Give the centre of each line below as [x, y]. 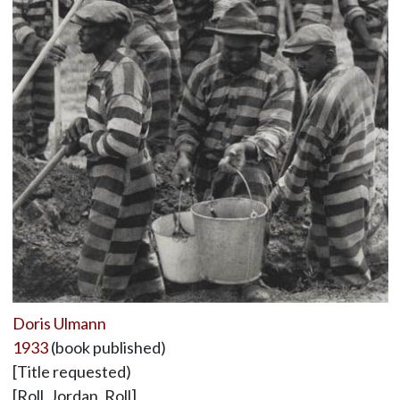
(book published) [107, 348]
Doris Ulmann [59, 324]
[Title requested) [71, 372]
